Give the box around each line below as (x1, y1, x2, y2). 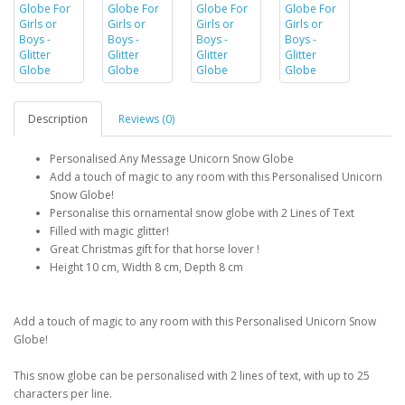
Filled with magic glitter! (50, 222, 169, 239)
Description (28, 110, 88, 127)
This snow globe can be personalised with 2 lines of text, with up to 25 (14, 367, 370, 383)
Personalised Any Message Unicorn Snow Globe (50, 150, 294, 166)
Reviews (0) (118, 110, 174, 127)
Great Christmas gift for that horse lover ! (50, 240, 259, 257)
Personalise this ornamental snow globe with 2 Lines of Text (50, 204, 354, 221)
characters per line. (14, 385, 112, 401)
